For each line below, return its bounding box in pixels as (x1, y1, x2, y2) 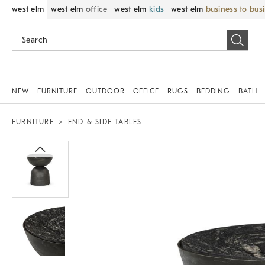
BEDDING (196, 87, 231, 95)
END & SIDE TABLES (68, 118, 142, 126)
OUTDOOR (86, 87, 125, 95)
